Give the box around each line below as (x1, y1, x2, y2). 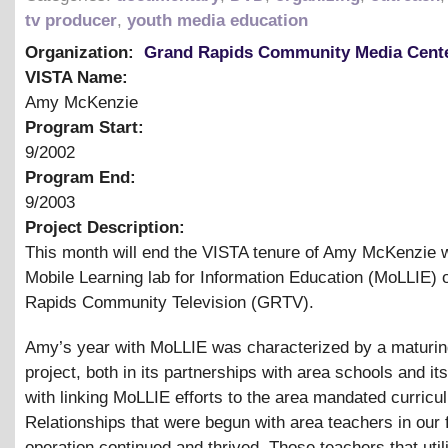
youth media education (127, 10, 308, 30)
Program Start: (25, 117, 149, 137)
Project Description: (25, 217, 190, 237)
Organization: (25, 42, 139, 62)
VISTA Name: (25, 67, 133, 87)
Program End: (25, 167, 141, 187)
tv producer (25, 10, 117, 30)
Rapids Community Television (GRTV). (25, 292, 314, 312)
